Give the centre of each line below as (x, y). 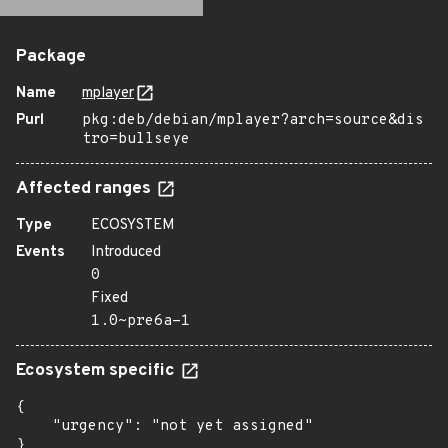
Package (51, 57)
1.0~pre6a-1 (140, 321)
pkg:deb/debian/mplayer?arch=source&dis (253, 120)
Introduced (126, 252)
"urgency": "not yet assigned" (164, 426)
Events (40, 252)
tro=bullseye (136, 139)
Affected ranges (85, 189)
